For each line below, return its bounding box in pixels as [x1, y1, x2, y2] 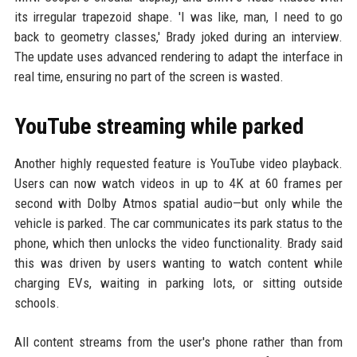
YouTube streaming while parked [14, 113, 304, 139]
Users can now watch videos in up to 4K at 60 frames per [14, 175, 343, 191]
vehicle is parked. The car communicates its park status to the [14, 215, 343, 231]
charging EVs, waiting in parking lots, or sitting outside [14, 275, 343, 291]
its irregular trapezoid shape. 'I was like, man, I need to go [14, 9, 343, 25]
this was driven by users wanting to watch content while [14, 255, 343, 271]
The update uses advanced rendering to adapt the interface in [14, 49, 343, 65]
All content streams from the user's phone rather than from [14, 334, 343, 350]
